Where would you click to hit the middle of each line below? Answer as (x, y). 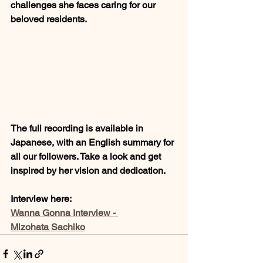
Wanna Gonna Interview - (64, 213)
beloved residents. (49, 19)
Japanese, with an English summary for (93, 142)
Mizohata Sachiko (48, 227)
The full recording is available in (78, 128)
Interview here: (42, 198)
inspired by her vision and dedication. (88, 170)
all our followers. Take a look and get (87, 156)
